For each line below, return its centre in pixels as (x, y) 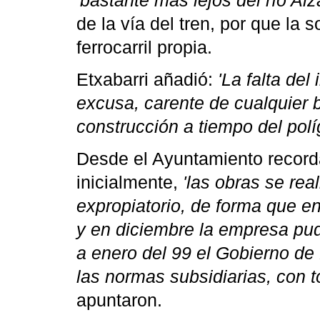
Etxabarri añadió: (147, 80)
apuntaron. (119, 300)
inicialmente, (130, 182)
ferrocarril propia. (144, 47)
